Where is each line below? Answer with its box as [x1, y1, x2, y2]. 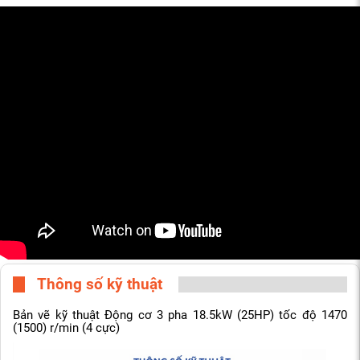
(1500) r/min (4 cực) [13, 321, 120, 336]
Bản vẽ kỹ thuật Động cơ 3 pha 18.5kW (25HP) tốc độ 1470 [13, 308, 347, 323]
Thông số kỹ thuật [37, 276, 162, 294]
